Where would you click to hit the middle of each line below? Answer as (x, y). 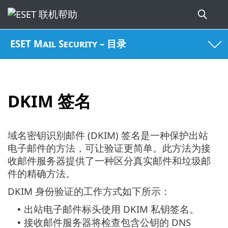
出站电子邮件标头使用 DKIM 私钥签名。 (111, 209)
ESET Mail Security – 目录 (68, 44)
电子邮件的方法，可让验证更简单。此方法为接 (109, 148)
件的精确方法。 (41, 174)
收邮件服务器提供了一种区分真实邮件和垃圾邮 (109, 161)
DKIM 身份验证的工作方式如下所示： (89, 191)
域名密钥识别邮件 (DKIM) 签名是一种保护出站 (108, 135)
